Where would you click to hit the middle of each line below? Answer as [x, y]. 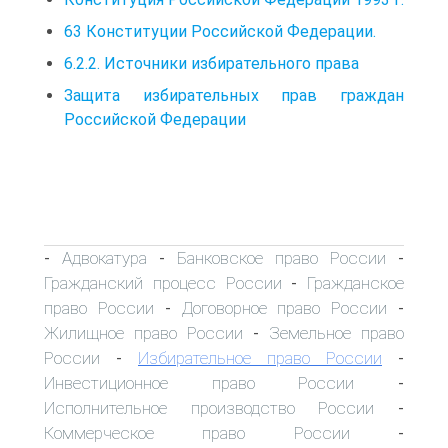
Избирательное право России [260, 357]
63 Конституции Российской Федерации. [220, 31]
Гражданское [355, 282]
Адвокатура [104, 257]
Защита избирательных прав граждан [234, 95]
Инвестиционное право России [199, 382]
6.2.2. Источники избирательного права [211, 63]
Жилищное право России [143, 332]
